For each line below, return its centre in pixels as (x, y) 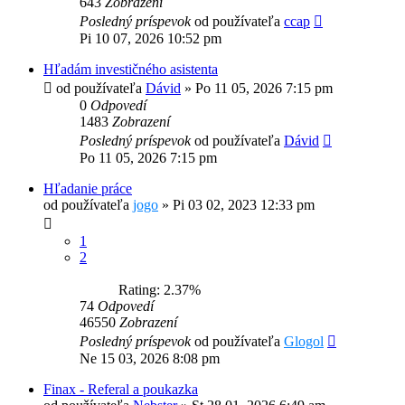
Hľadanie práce (88, 189)
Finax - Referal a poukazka (121, 390)
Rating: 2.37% (156, 290)
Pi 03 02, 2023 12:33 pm (244, 205)
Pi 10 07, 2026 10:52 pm (151, 39)
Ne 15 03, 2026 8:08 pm (150, 359)
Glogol (304, 342)
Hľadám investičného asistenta (131, 70)
